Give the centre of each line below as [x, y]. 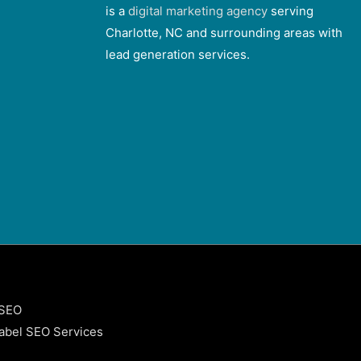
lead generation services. [178, 55]
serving [290, 11]
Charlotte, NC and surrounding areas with [224, 33]
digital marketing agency [198, 11]
